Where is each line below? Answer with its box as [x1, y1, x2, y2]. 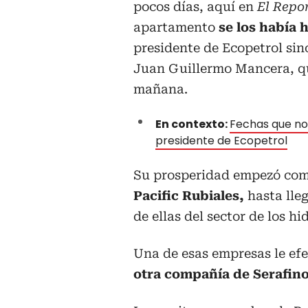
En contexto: [155, 116, 230, 133]
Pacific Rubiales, [133, 188, 244, 203]
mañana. [133, 82, 188, 97]
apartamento [133, 20, 215, 35]
